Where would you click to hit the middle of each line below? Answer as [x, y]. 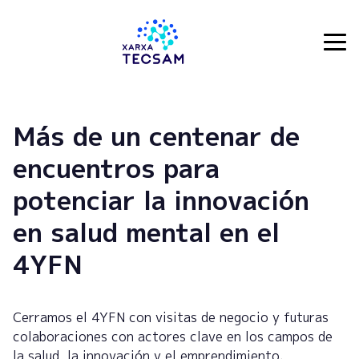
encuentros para [116, 168]
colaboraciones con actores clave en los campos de [173, 337]
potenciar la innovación [161, 200]
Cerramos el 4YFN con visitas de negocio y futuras [171, 317]
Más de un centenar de [156, 136]
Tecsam [36, 50]
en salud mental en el [146, 232]
